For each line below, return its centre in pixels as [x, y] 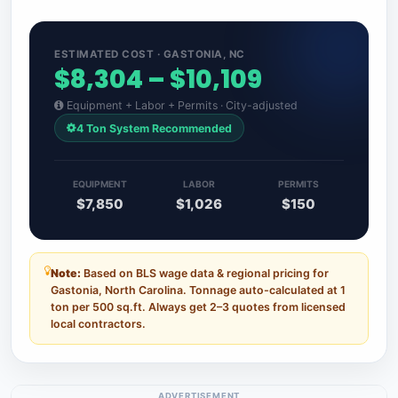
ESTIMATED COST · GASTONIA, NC [150, 55]
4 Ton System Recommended [154, 128]
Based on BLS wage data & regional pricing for [205, 273]
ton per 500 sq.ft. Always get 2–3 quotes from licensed [198, 306]
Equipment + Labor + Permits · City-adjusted [181, 106]
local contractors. [98, 323]
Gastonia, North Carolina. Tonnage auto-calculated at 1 [198, 290]
